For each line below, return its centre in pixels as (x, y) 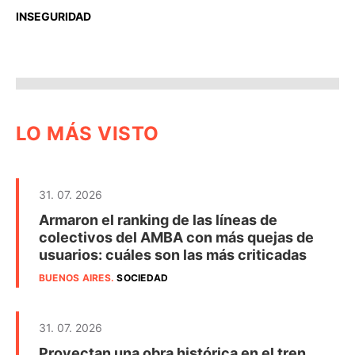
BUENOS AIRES (75, 277)
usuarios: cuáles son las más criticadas (173, 254)
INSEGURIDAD (53, 16)
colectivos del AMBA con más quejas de (176, 237)
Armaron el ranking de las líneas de (158, 219)
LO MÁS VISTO (88, 133)
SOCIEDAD (143, 277)
